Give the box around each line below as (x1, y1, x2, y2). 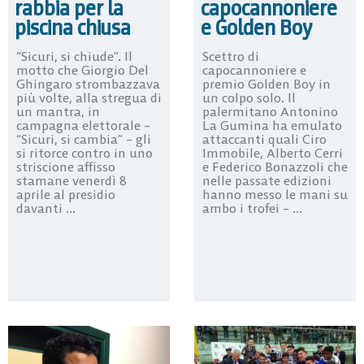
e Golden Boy (201, 13, 312, 41)
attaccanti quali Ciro (202, 130, 327, 147)
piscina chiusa (15, 13, 131, 41)
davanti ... (16, 199, 76, 216)
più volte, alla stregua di (16, 89, 162, 106)
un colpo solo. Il (202, 89, 296, 106)
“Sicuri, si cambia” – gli (16, 130, 151, 147)
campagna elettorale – (16, 116, 150, 133)
